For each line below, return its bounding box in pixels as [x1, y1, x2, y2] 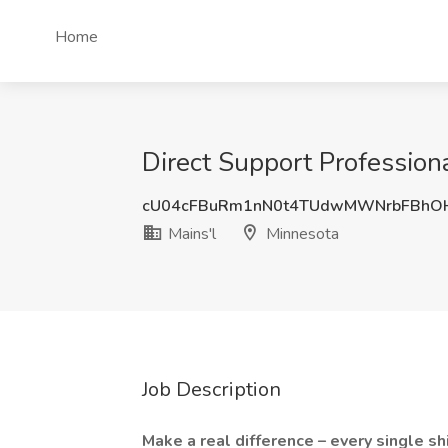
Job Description [142, 376, 281, 403]
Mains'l [164, 223, 216, 245]
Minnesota [262, 223, 339, 245]
